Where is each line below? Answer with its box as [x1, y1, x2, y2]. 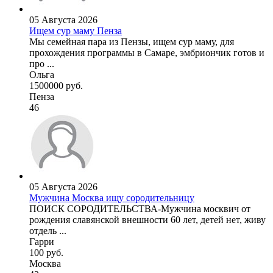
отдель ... [29, 225, 66, 236]
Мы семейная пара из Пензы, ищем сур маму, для [29, 37, 234, 48]
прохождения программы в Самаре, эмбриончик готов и [29, 48, 264, 58]
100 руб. [29, 247, 63, 258]
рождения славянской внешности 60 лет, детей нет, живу [29, 214, 266, 225]
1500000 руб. [29, 80, 83, 91]
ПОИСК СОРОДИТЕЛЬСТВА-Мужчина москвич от [29, 204, 250, 214]
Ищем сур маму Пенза [29, 26, 122, 37]
